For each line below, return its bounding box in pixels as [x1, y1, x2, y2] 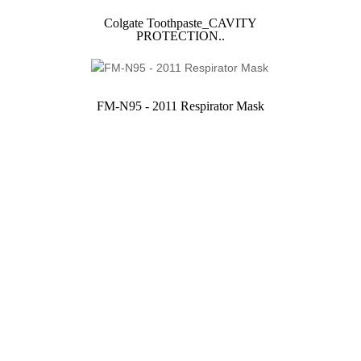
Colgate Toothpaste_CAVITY [104, 16, 257, 31]
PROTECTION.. [136, 29, 225, 44]
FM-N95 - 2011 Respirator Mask [97, 99, 264, 114]
